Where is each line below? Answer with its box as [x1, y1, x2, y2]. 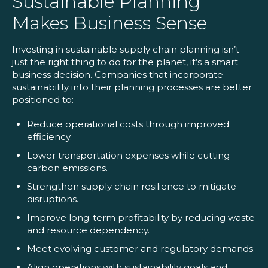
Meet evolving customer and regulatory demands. [27, 243, 255, 255]
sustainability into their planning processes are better [12, 81, 252, 93]
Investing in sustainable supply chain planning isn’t [12, 44, 239, 56]
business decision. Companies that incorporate [12, 69, 223, 81]
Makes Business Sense [12, 12, 207, 35]
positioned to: [12, 94, 74, 106]
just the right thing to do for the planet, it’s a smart [12, 56, 238, 68]
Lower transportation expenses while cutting [27, 150, 230, 162]
